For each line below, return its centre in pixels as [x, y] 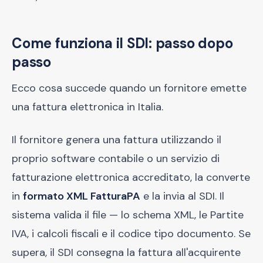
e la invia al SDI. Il [182, 196]
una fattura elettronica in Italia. [87, 107]
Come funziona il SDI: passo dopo [122, 43]
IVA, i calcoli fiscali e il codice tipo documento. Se [131, 234]
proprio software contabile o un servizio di [116, 159]
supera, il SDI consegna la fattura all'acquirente [126, 252]
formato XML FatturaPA [82, 196]
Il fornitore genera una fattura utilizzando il [117, 140]
